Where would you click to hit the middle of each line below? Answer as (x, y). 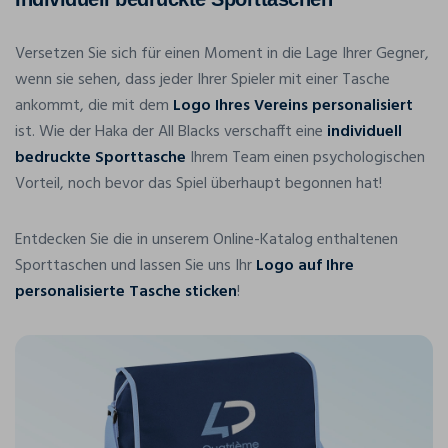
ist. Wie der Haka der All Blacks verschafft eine (171, 131)
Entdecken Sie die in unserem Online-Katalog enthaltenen (206, 239)
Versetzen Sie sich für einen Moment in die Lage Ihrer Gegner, (222, 53)
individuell (364, 131)
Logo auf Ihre (305, 265)
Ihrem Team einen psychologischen (305, 157)
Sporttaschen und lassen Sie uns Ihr (135, 265)
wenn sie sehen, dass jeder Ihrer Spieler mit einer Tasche (202, 79)
